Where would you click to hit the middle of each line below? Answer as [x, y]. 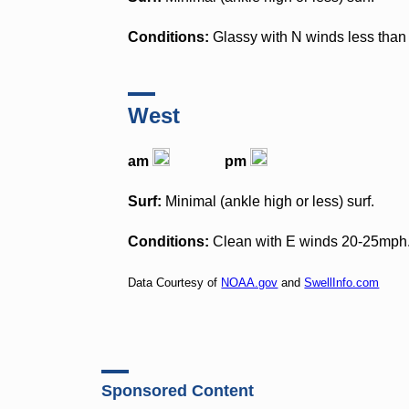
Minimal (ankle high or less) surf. [268, 201]
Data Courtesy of [175, 282]
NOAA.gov [250, 282]
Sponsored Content [178, 391]
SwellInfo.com [342, 282]
